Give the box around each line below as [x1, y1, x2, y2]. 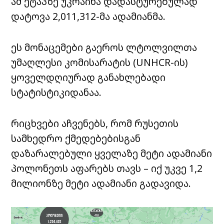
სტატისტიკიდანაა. [11, 85, 102, 99]
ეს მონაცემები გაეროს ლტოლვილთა [11, 40, 197, 54]
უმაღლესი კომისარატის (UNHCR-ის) [11, 55, 188, 69]
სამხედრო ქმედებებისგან [11, 131, 141, 145]
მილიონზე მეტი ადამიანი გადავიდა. [11, 176, 191, 190]
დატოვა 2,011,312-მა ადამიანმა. [11, 9, 166, 23]
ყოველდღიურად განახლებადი [11, 70, 166, 84]
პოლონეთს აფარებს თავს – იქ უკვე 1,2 [11, 161, 203, 175]
